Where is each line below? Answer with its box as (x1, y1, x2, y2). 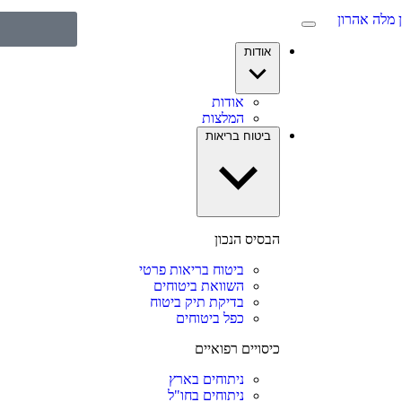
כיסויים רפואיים (194, 341, 280, 356)
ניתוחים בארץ (168, 371, 244, 387)
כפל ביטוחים (175, 310, 244, 326)
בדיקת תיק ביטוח (149, 294, 244, 310)
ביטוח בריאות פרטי (138, 262, 244, 277)
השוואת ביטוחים (153, 278, 244, 293)
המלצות (201, 110, 244, 126)
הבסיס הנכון (214, 232, 280, 247)
